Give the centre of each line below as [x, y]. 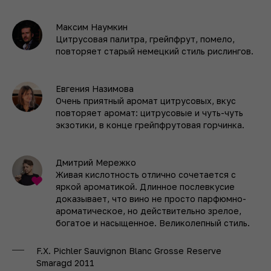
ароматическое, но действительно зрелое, [149, 211]
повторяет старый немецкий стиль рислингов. [155, 51]
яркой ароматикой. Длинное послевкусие [145, 186]
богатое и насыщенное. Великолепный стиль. [153, 223]
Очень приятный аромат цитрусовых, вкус [146, 100]
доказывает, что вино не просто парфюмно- [151, 198]
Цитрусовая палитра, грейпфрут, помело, [145, 39]
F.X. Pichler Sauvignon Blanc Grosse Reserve [129, 250]
